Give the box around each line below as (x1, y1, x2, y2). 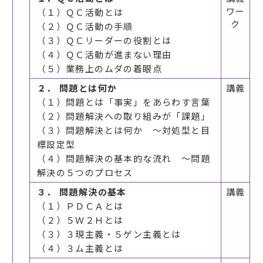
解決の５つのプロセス (36, 166, 133, 179)
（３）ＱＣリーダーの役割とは (36, 34, 172, 47)
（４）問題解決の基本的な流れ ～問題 (36, 152, 210, 165)
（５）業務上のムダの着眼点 (36, 62, 162, 75)
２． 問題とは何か (36, 82, 117, 95)
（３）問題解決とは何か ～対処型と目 (36, 124, 210, 137)
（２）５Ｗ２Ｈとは (36, 214, 124, 227)
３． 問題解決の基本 (36, 186, 127, 199)
